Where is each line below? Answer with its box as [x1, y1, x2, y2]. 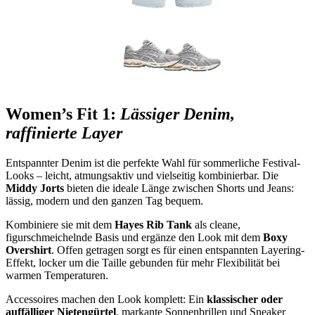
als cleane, [192, 218, 240, 231]
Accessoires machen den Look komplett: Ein [6, 292, 207, 305]
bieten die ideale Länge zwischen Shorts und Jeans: [67, 181, 294, 194]
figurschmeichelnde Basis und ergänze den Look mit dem [6, 231, 263, 243]
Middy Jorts [6, 181, 67, 194]
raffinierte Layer [6, 123, 122, 142]
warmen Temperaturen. [6, 269, 108, 281]
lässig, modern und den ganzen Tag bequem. [6, 194, 203, 207]
